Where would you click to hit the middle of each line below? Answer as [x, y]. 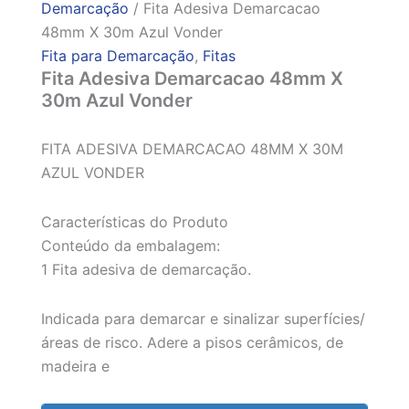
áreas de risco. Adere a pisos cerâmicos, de [192, 343]
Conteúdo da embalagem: [130, 246]
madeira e [75, 367]
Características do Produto [134, 222]
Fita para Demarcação [117, 56]
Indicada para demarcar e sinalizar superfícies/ [203, 319]
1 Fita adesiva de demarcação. [146, 270]
